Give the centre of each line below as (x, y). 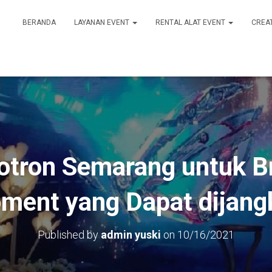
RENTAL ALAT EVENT (191, 22)
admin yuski (131, 235)
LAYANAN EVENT (103, 22)
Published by (69, 235)
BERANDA (39, 22)
